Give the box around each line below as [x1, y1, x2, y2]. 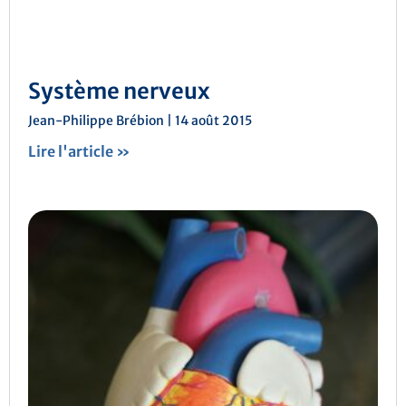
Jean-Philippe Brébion [28, 112, 167, 130]
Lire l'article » [28, 142, 130, 161]
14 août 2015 [172, 112, 252, 130]
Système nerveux [28, 77, 210, 106]
